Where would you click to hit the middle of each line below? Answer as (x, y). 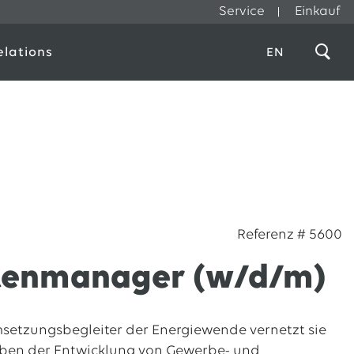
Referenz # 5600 (289, 235)
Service (242, 11)
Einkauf (318, 11)
